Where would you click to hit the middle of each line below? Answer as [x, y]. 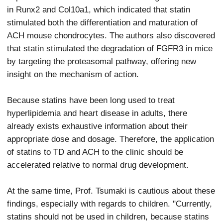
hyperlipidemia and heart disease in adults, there [97, 113]
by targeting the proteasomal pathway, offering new [102, 61]
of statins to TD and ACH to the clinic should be [95, 152]
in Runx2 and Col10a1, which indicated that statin [99, 9]
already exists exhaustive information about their [98, 126]
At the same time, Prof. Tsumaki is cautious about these [111, 190]
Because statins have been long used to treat [91, 100]
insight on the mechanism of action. [73, 74]
